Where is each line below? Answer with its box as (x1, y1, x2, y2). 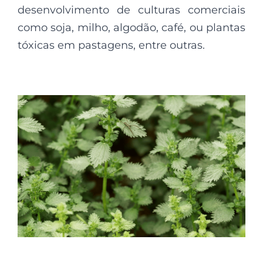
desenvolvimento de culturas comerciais (18, 3, 245, 16)
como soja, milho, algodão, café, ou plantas (18, 21, 245, 34)
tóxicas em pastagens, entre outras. (18, 38, 205, 52)
